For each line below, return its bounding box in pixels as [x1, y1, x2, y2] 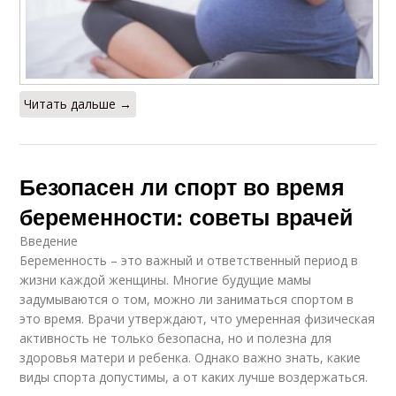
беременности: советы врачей [19, 200, 354, 232]
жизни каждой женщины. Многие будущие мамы [19, 270, 312, 288]
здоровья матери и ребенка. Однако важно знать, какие [19, 348, 362, 366]
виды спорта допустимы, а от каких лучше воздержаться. [19, 368, 369, 385]
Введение [19, 232, 79, 249]
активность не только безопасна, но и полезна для [19, 329, 332, 346]
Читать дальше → [24, 95, 133, 112]
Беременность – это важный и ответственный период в [19, 251, 359, 269]
